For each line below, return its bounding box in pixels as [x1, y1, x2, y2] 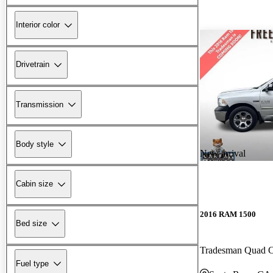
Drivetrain [16, 60, 49, 69]
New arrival [200, 147, 246, 158]
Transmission [16, 99, 63, 109]
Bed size [16, 219, 47, 229]
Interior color [16, 20, 60, 30]
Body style [16, 139, 54, 149]
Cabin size [16, 179, 53, 189]
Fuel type [16, 258, 49, 268]
